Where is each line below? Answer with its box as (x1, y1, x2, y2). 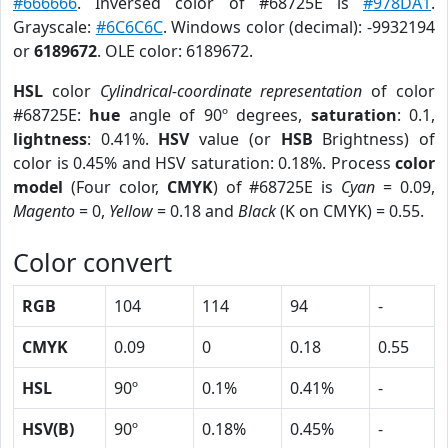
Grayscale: (13, 16, 96, 38)
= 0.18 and (153, 200, 238, 222)
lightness (13, 128, 87, 150)
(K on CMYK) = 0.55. (276, 200, 424, 222)
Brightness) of (312, 128, 436, 150)
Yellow (109, 200, 153, 222)
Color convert (13, 245, 172, 279)
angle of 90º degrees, (120, 104, 311, 126)
